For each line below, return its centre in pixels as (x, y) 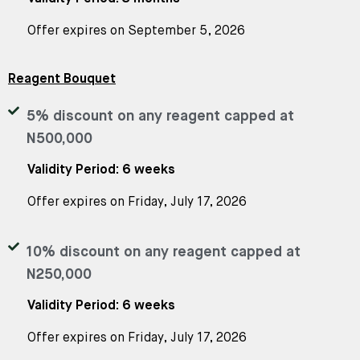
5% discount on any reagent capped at (160, 116)
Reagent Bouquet (62, 79)
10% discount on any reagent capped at (163, 252)
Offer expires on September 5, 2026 (136, 31)
